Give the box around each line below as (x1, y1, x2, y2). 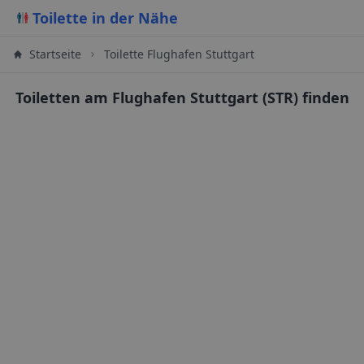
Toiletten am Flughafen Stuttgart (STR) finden (15, 88, 349, 107)
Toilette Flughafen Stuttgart (104, 46, 254, 62)
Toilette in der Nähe (32, 8, 178, 28)
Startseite (29, 46, 81, 62)
